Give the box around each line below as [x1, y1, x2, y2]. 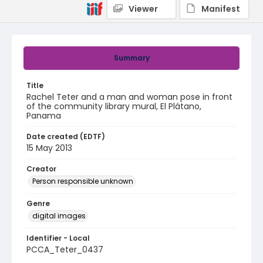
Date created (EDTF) [26, 131, 105, 141]
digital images [32, 211, 86, 221]
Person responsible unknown [32, 176, 133, 186]
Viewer [129, 3, 158, 15]
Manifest [201, 3, 240, 15]
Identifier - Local [26, 233, 90, 243]
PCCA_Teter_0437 [26, 244, 103, 255]
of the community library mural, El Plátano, [26, 100, 201, 112]
